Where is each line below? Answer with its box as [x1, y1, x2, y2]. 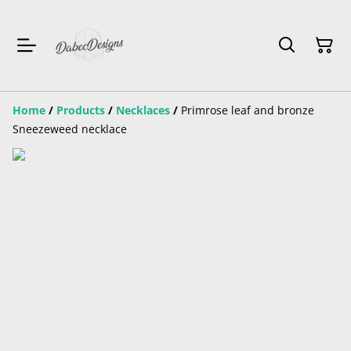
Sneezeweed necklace [13, 121, 127, 136]
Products [56, 103, 105, 118]
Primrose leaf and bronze [181, 103, 314, 118]
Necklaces [116, 103, 170, 118]
